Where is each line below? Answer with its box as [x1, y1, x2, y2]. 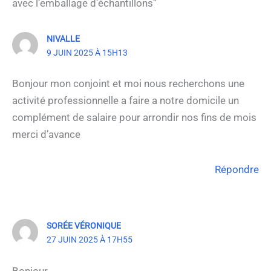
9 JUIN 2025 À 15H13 [47, 47, 128, 57]
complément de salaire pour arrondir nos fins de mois [12, 111, 256, 124]
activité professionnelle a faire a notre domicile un [12, 94, 239, 107]
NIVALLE [47, 33, 80, 44]
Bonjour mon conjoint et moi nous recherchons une [12, 77, 244, 90]
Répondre [215, 163, 259, 176]
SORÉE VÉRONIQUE [47, 221, 122, 231]
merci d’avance [12, 128, 80, 141]
